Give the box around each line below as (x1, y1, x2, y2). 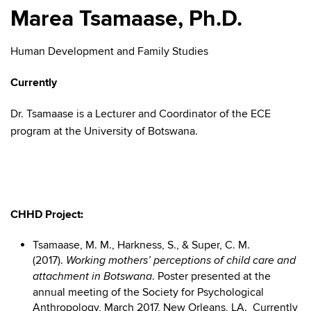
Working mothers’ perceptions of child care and (66, 254, 296, 267)
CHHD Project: (10, 208, 83, 221)
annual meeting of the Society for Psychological (33, 285, 264, 299)
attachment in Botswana (33, 270, 152, 283)
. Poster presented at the (152, 269, 271, 283)
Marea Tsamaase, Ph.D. (10, 6, 242, 33)
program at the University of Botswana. (10, 124, 198, 138)
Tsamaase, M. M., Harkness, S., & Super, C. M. (33, 238, 250, 252)
